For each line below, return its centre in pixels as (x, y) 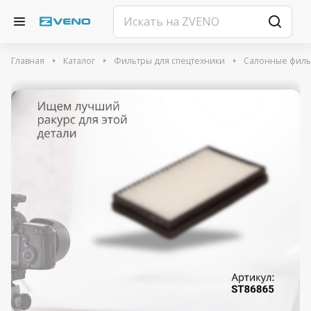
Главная (28, 61)
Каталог (79, 61)
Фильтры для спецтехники (169, 61)
